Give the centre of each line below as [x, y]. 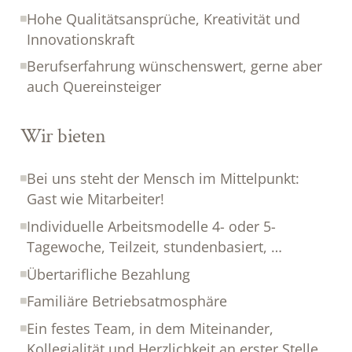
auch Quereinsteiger [94, 87]
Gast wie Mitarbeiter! [96, 198]
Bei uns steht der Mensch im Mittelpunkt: [163, 178]
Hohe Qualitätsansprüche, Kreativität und [164, 18]
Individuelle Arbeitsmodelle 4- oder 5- [152, 226]
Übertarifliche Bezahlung [109, 274]
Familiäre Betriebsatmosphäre [127, 301]
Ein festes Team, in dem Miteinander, [150, 329]
